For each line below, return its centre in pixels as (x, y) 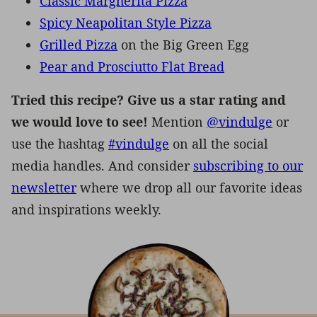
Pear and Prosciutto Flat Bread (132, 66)
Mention (179, 121)
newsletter (44, 187)
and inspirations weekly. (86, 209)
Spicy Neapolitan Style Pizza (126, 22)
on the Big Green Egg (183, 44)
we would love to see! (81, 121)
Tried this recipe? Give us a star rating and (149, 99)
